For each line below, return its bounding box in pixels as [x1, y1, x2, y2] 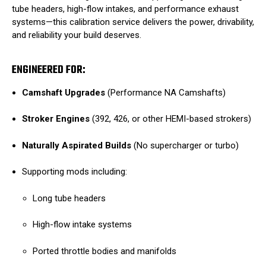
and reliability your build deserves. [12, 30, 141, 41]
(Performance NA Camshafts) [105, 87, 226, 98]
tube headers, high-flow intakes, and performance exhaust [12, 4, 239, 15]
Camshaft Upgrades [22, 87, 106, 98]
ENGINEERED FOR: [12, 61, 85, 79]
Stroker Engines [22, 113, 90, 125]
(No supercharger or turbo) [131, 140, 239, 151]
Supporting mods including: [22, 166, 128, 178]
